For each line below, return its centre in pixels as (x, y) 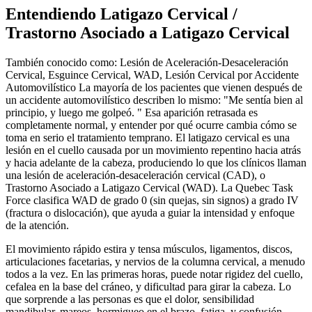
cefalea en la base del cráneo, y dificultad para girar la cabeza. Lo (148, 286)
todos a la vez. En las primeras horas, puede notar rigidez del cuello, (154, 274)
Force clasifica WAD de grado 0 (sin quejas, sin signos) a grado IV (152, 200)
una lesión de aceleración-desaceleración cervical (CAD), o (135, 175)
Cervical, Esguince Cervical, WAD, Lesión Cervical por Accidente (152, 75)
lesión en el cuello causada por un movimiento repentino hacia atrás (153, 150)
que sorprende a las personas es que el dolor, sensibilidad (130, 299)
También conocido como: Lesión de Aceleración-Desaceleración (147, 62)
